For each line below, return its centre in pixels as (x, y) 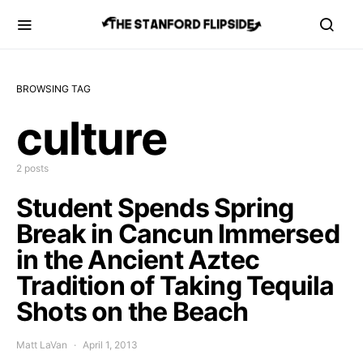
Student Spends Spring (155, 208)
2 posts (32, 168)
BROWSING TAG (53, 89)
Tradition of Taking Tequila (175, 286)
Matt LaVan (42, 345)
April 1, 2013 (110, 345)
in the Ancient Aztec (138, 260)
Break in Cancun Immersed (178, 234)
